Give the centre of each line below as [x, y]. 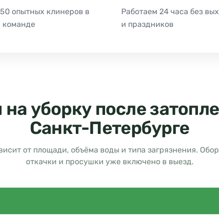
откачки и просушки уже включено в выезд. [109, 161]
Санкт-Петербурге [109, 128]
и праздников [147, 24]
